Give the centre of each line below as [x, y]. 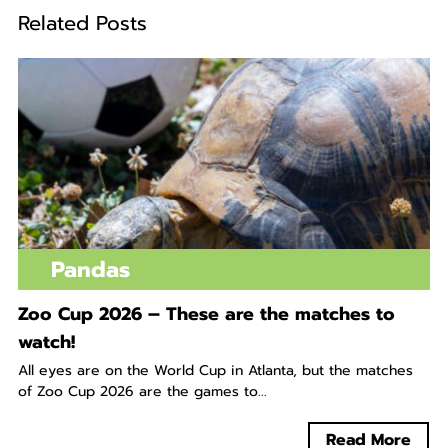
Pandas [90, 270]
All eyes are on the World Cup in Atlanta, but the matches [215, 371]
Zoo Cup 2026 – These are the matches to [206, 314]
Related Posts [82, 23]
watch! [46, 342]
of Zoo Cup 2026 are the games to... [142, 392]
